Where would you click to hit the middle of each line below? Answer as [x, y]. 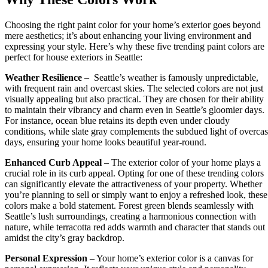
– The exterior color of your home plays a [182, 162]
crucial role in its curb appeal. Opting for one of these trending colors [134, 173]
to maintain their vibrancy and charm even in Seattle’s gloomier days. [135, 109]
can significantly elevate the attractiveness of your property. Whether [133, 184]
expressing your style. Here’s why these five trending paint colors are [135, 46]
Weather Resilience [43, 77]
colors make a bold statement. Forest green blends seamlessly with [129, 205]
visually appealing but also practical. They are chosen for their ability [134, 99]
